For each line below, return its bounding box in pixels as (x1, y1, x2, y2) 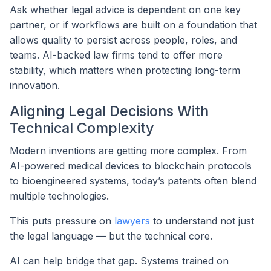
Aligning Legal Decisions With (10, 102, 209, 120)
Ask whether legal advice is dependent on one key (10, 3, 241, 16)
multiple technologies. (10, 190, 109, 203)
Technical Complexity (10, 119, 154, 137)
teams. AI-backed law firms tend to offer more (10, 48, 223, 61)
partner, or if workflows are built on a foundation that (10, 18, 257, 31)
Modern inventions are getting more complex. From (10, 145, 247, 157)
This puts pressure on (10, 215, 114, 227)
